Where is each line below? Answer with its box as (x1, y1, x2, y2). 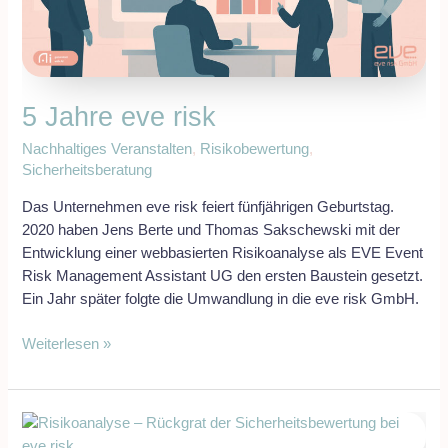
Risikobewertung (200, 141, 310, 158)
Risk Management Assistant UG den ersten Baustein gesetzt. (22, 267, 424, 284)
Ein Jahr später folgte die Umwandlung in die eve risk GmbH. (22, 290, 420, 307)
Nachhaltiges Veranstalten (22, 141, 193, 158)
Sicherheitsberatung (22, 162, 153, 179)
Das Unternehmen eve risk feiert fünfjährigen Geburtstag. (22, 198, 395, 215)
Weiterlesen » (22, 335, 112, 352)
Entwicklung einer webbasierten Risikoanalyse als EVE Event (22, 244, 424, 261)
